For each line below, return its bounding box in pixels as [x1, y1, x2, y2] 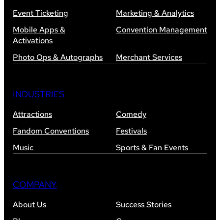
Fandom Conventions [13, 125, 89, 136]
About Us [13, 199, 46, 210]
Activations [13, 35, 53, 46]
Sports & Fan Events [116, 142, 188, 153]
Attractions [13, 109, 52, 119]
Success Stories [116, 199, 171, 210]
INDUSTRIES [13, 88, 64, 100]
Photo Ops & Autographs [13, 52, 103, 62]
